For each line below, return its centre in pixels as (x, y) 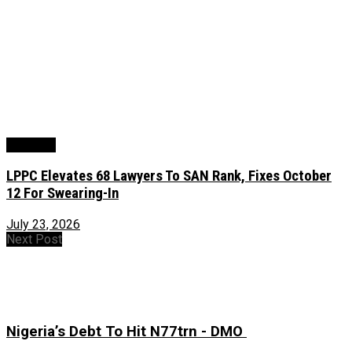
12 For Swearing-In (62, 193)
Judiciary (31, 145)
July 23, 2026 (43, 224)
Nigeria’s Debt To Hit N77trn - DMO (126, 332)
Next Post (34, 239)
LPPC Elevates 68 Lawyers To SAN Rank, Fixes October (169, 176)
